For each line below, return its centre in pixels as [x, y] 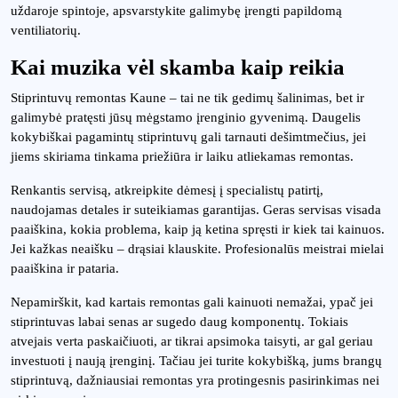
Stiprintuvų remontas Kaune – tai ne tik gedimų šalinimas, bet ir [187, 98]
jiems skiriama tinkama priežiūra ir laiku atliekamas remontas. [182, 156]
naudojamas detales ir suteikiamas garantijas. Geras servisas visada [196, 210]
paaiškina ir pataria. [65, 268]
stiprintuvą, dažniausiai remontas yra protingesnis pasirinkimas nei [195, 380]
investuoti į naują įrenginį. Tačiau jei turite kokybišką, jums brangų [196, 361]
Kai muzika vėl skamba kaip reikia [178, 67]
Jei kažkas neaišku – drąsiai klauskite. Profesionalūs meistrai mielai [197, 249]
